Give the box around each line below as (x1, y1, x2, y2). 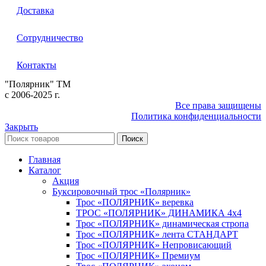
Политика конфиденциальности (131, 110, 261, 121)
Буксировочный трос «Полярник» (52, 186, 191, 197)
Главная (28, 154, 61, 164)
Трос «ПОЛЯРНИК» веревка (76, 197, 194, 207)
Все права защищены (175, 100, 261, 110)
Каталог (28, 164, 61, 175)
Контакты (17, 59, 56, 70)
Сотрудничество (17, 32, 83, 43)
